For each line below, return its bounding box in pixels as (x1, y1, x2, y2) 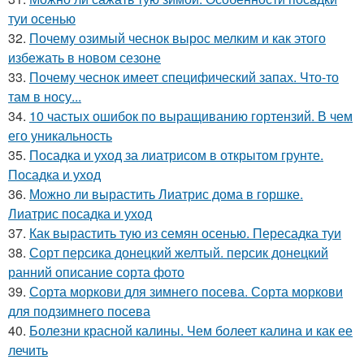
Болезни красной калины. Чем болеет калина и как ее (29, 320, 353, 340)
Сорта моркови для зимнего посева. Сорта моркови (29, 281, 343, 301)
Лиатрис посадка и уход (8, 203, 152, 223)
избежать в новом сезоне (8, 47, 161, 67)
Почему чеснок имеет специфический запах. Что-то (29, 67, 339, 86)
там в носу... (8, 86, 81, 106)
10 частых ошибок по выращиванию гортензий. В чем (29, 106, 353, 125)
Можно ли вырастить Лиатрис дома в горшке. (29, 184, 303, 203)
